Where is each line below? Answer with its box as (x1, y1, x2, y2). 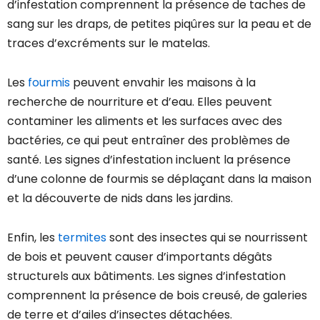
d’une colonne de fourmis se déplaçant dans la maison (7, 171, 311, 188)
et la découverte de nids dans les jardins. (7, 190, 233, 207)
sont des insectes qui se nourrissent (106, 229, 308, 246)
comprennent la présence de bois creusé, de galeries (7, 287, 307, 304)
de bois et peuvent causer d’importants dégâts (7, 249, 272, 266)
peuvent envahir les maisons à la (70, 74, 256, 91)
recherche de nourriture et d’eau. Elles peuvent (7, 94, 272, 111)
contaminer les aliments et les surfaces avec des (7, 113, 282, 130)
